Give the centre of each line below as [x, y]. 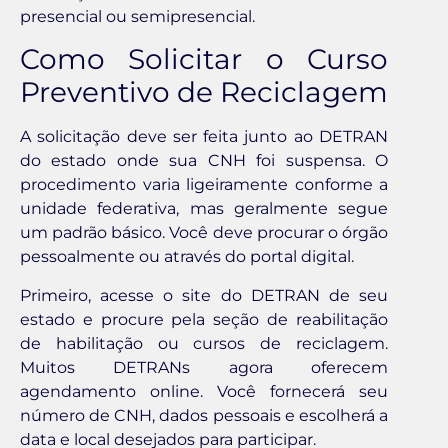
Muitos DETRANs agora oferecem [204, 367]
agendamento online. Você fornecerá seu [204, 391]
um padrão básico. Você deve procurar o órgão [204, 233]
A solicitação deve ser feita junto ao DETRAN [204, 137]
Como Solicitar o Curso [204, 59]
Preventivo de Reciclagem [204, 92]
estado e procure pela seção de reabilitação [204, 319]
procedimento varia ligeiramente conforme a [204, 185]
